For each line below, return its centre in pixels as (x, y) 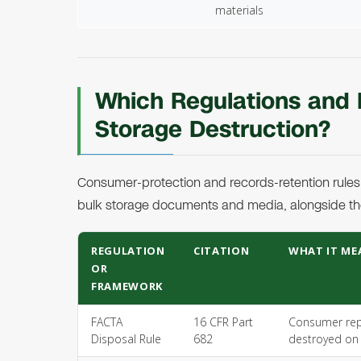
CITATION (222, 251)
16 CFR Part (223, 322)
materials (239, 10)
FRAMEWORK (127, 286)
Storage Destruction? (213, 129)
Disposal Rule (126, 339)
